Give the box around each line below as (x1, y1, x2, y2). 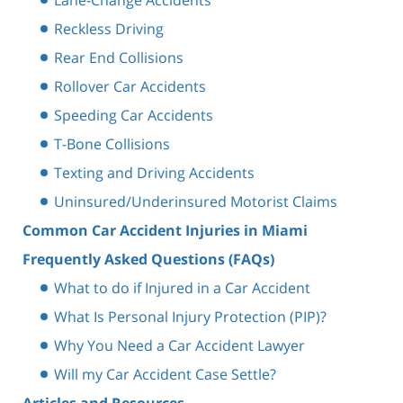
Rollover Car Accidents (54, 76, 206, 96)
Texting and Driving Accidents (54, 162, 255, 183)
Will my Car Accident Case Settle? (54, 363, 276, 384)
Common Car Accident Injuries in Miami (22, 219, 308, 240)
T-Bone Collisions (54, 133, 170, 154)
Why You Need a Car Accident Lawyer (54, 335, 305, 355)
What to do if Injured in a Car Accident (54, 277, 310, 298)
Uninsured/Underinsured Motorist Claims (54, 191, 337, 211)
